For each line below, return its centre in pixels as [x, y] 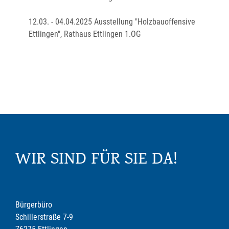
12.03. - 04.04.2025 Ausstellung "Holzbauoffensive [112, 22]
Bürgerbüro [34, 205]
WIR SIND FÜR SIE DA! [96, 161]
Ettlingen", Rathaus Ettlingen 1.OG [85, 34]
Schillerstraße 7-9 [44, 217]
